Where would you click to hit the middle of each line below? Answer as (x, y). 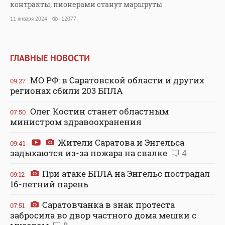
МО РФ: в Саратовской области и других (116, 80)
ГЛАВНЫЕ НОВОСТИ (50, 58)
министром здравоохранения (76, 122)
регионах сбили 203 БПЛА (66, 90)
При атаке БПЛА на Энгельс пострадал (125, 173)
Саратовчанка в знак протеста (107, 204)
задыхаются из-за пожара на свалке (90, 153)
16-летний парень (49, 184)
